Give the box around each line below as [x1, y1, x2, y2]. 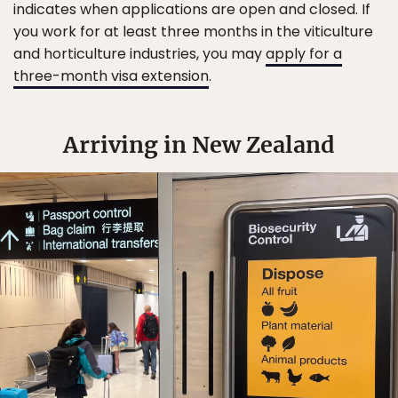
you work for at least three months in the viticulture [13, 20, 373, 42]
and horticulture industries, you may [13, 43, 266, 64]
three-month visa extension [13, 65, 209, 86]
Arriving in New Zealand [63, 130, 335, 159]
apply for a [266, 43, 342, 64]
